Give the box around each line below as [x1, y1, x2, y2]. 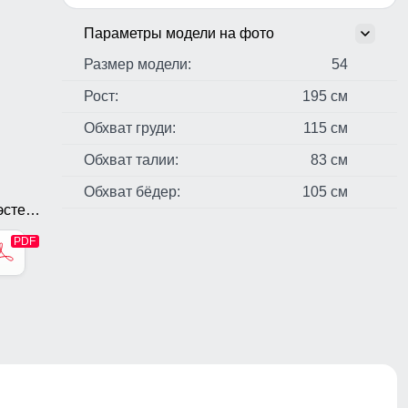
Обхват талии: [84, 152, 178, 168]
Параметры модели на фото [84, 25, 274, 42]
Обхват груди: [84, 120, 176, 137]
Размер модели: [84, 56, 191, 73]
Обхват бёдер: [84, 184, 180, 200]
